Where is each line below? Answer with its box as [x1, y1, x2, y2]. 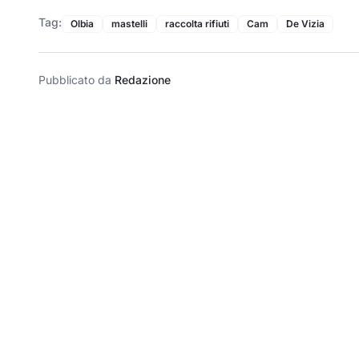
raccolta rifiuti [165, 17, 229, 30]
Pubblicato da [38, 72, 115, 87]
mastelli [111, 17, 147, 30]
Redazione [115, 72, 171, 87]
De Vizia [286, 17, 325, 30]
